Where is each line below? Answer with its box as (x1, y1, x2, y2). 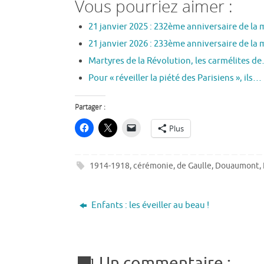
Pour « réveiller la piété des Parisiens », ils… (88, 72, 262, 84)
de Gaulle (177, 161, 212, 171)
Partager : (75, 101, 105, 112)
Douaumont (215, 161, 260, 171)
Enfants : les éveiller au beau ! (89, 200, 209, 212)
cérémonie (133, 161, 174, 171)
